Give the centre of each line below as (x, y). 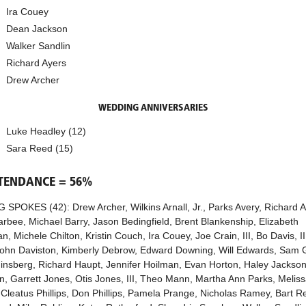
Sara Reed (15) (40, 148)
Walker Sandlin (38, 45)
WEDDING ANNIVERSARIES (153, 108)
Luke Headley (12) (46, 131)
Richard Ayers (36, 62)
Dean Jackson (37, 28)
